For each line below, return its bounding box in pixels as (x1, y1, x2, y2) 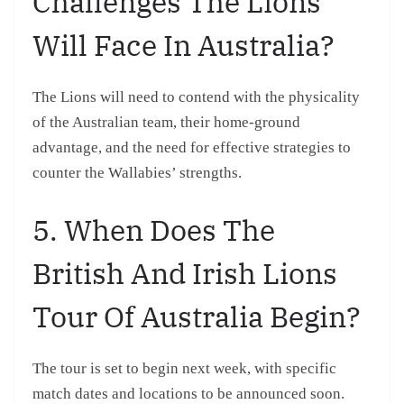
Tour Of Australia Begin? (32, 298, 361, 336)
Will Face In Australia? (32, 25, 335, 64)
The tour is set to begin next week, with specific (32, 360, 336, 378)
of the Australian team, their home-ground (32, 113, 300, 131)
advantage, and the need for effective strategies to (32, 138, 351, 156)
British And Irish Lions (32, 254, 337, 293)
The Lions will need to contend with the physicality (32, 87, 360, 106)
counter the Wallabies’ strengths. (32, 163, 242, 181)
